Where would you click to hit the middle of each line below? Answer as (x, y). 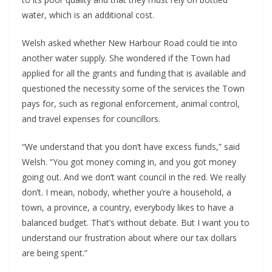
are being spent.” (55, 253)
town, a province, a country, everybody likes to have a (128, 208)
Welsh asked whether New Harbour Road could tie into (130, 43)
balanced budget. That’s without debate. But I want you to (136, 223)
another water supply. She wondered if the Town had (126, 58)
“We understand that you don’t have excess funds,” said (131, 147)
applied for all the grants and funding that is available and (134, 73)
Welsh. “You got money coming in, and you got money (129, 162)
